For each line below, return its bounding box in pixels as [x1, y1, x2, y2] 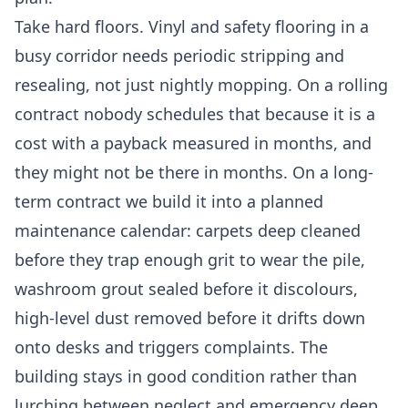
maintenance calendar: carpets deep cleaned [15, 219, 361, 242]
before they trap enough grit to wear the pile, [15, 249, 365, 271]
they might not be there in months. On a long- [15, 161, 373, 184]
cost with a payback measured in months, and [15, 132, 372, 155]
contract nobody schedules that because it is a [15, 103, 375, 126]
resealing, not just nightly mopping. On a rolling [15, 74, 388, 97]
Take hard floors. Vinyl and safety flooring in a [15, 15, 369, 38]
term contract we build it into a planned [15, 190, 323, 213]
